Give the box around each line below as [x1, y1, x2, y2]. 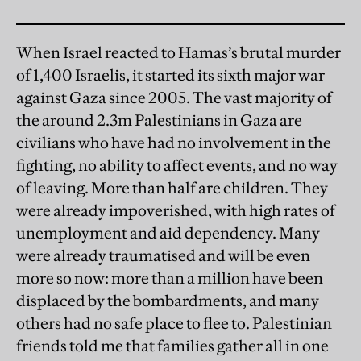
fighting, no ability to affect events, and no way [16, 156, 338, 176]
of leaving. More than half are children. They [16, 178, 328, 198]
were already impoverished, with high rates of [16, 201, 335, 221]
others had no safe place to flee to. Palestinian [16, 313, 332, 334]
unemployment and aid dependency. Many [16, 223, 320, 243]
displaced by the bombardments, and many [16, 291, 319, 311]
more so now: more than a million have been [16, 268, 323, 288]
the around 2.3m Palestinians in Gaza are [16, 110, 302, 131]
